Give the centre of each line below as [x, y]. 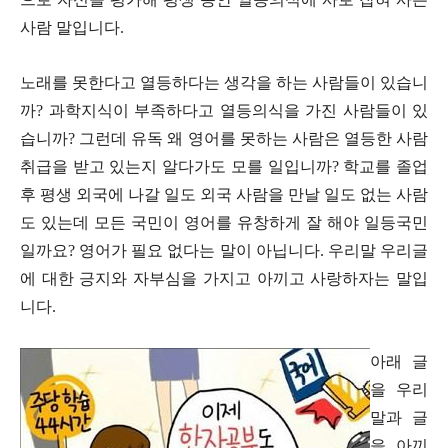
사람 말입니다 [70, 27]
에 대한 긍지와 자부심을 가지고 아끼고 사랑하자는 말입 [224, 278]
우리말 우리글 [378, 250]
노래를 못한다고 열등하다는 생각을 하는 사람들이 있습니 [224, 82]
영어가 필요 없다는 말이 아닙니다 [199, 250]
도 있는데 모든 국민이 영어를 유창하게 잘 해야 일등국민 [224, 222]
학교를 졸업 [386, 166]
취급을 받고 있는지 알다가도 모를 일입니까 [176, 166]
